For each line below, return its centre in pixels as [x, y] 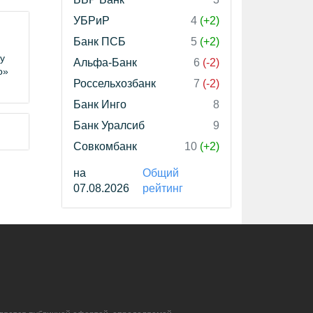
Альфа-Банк [105, 63]
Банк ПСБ [100, 42]
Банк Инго [100, 104]
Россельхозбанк [115, 83]
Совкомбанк [105, 146]
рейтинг [162, 188]
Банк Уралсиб [109, 125]
